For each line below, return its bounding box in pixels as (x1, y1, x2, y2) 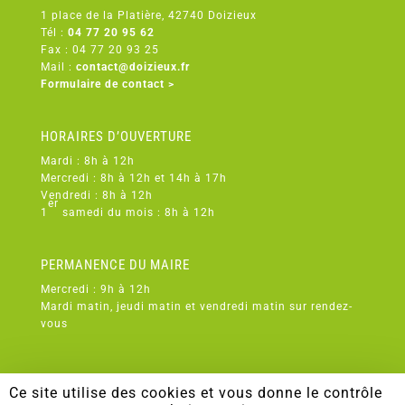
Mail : (40, 60, 76, 73)
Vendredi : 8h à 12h (40, 189, 153, 202)
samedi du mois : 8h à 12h (61, 206, 215, 220)
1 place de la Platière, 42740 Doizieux (40, 8, 257, 22)
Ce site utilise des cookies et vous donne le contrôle (9, 384, 382, 401)
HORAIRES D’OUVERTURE (40, 128, 192, 146)
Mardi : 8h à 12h (40, 155, 135, 168)
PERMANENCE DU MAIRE (40, 257, 190, 274)
